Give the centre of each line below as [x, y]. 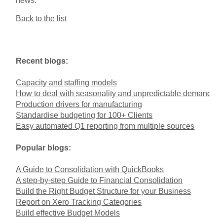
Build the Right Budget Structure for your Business [104, 191]
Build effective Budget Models [68, 213]
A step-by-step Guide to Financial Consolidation [99, 180]
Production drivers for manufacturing [79, 104]
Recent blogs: [42, 61]
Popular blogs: [44, 147]
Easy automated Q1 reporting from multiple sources [105, 126]
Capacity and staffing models [67, 82]
